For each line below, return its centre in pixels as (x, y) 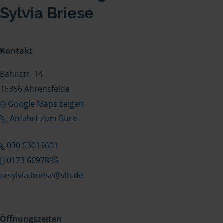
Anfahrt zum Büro (44, 118)
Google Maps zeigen (46, 104)
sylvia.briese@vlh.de (45, 175)
